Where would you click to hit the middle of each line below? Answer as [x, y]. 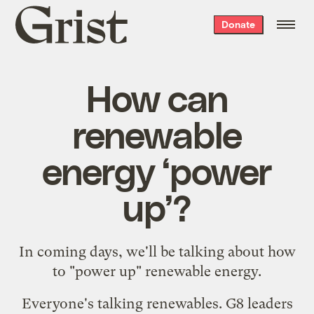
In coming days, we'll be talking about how [157, 251]
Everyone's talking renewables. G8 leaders [157, 303]
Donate [238, 24]
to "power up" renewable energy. [157, 271]
